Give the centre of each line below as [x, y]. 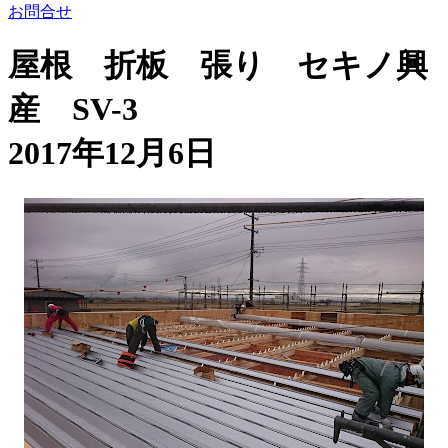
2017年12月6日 [112, 153]
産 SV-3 [73, 109]
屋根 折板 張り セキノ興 [218, 65]
